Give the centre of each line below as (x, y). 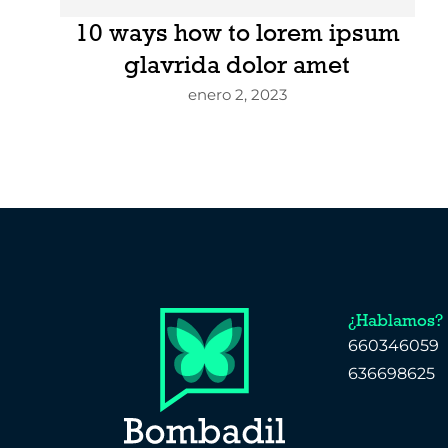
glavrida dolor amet (237, 65)
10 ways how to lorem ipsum (237, 33)
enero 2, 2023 (237, 95)
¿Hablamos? (396, 320)
